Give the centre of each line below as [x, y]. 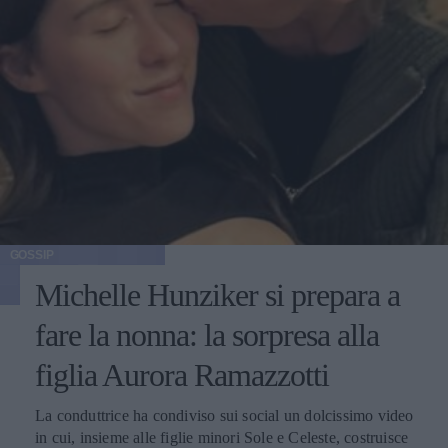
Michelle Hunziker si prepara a [217, 294]
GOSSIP [31, 254]
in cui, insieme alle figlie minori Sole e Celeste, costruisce [222, 437]
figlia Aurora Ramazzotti [182, 374]
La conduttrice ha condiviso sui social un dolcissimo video [224, 415]
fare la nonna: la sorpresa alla [207, 334]
